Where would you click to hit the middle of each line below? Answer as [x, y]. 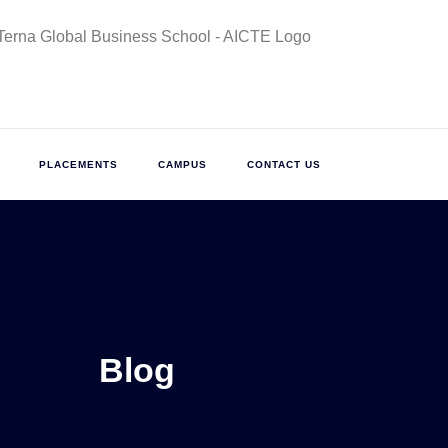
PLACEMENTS [78, 164]
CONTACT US [284, 164]
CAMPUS [182, 164]
